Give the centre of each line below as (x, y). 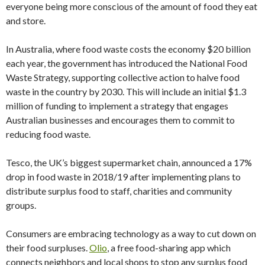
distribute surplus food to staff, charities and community (119, 190)
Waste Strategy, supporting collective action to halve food (123, 77)
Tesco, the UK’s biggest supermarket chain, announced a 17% (129, 162)
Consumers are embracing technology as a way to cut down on (131, 233)
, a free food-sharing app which (169, 247)
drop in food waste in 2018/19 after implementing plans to (123, 176)
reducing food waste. (48, 134)
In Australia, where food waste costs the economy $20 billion (128, 49)
